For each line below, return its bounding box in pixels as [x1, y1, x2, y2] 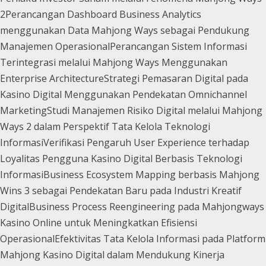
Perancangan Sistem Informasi [110, 39, 247, 53]
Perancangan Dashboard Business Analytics [5, 7, 201, 21]
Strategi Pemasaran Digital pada [104, 71, 248, 85]
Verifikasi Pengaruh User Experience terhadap [43, 135, 249, 149]
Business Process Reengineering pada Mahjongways [29, 199, 264, 213]
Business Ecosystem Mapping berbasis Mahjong [43, 167, 259, 181]
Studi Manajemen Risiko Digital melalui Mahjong [47, 103, 262, 117]
